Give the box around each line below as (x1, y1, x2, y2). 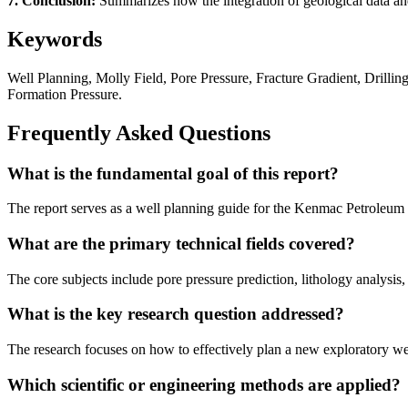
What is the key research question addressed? (7, 304, 344, 324)
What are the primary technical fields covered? (7, 234, 355, 253)
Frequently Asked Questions (7, 120, 270, 145)
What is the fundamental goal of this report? (7, 163, 339, 183)
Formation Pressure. (7, 86, 122, 102)
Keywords (7, 26, 102, 51)
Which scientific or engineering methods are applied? (7, 374, 401, 394)
